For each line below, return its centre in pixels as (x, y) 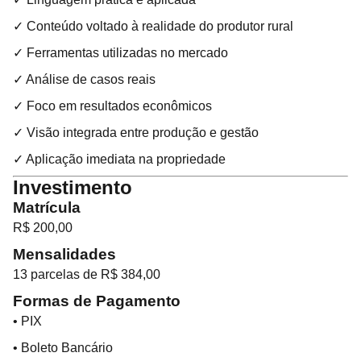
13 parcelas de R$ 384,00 (87, 274)
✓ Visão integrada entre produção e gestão (136, 133)
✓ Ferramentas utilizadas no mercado (120, 53)
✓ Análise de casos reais (84, 79)
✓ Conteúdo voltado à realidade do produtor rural (153, 26)
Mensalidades (64, 254)
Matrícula (47, 207)
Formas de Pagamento (97, 301)
